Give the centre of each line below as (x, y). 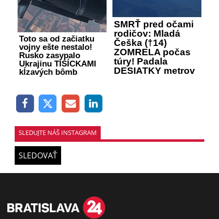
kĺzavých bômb (48, 72)
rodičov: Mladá (147, 34)
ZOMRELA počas (152, 52)
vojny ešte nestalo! (56, 47)
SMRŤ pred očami (154, 24)
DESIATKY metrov (154, 71)
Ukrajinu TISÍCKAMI (58, 64)
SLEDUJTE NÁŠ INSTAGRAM (58, 132)
